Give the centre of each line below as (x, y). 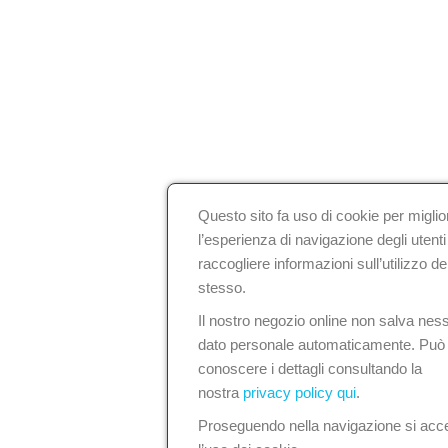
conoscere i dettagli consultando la (310, 368)
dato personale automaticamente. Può (321, 344)
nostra (220, 392)
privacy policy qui (299, 392)
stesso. (222, 287)
